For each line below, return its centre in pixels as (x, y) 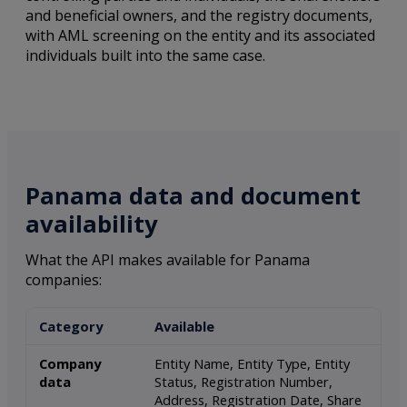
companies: (64, 279)
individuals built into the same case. (145, 56)
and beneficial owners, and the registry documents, (199, 16)
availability (92, 224)
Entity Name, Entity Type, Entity (252, 364)
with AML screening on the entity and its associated (200, 36)
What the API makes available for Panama (168, 259)
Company (70, 364)
